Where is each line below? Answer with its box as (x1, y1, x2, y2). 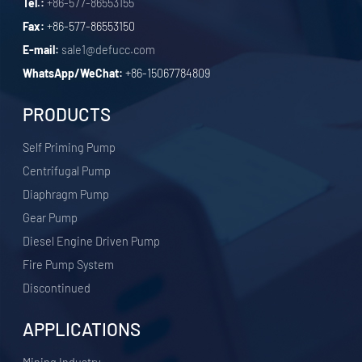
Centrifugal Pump (23, 164, 112, 179)
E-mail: (23, 43, 60, 57)
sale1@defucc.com (61, 43, 156, 57)
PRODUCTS (23, 103, 112, 125)
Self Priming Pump (23, 141, 116, 155)
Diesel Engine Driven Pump (23, 234, 161, 249)
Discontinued (23, 281, 91, 296)
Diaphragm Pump (23, 187, 110, 202)
